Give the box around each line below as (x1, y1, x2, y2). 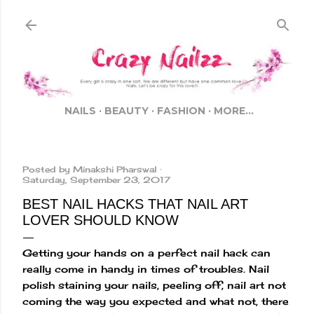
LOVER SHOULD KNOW (22, 212, 179, 228)
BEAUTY (104, 104, 149, 118)
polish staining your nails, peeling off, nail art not (22, 279, 286, 292)
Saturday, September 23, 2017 (22, 175, 170, 186)
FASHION (157, 104, 205, 118)
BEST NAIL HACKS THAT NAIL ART (22, 196, 248, 212)
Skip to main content (102, 9, 212, 25)
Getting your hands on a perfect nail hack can (22, 247, 271, 259)
